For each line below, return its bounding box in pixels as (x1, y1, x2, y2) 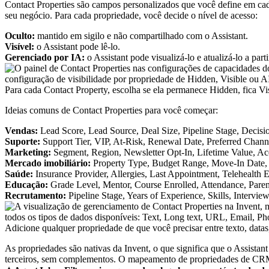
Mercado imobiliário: (5, 157, 91, 168)
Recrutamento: (5, 190, 66, 201)
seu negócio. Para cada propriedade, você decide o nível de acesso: (5, 10, 258, 20)
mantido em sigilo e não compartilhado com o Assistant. (35, 30, 248, 41)
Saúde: (5, 168, 33, 179)
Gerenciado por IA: (5, 52, 85, 62)
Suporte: (5, 136, 40, 147)
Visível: (5, 41, 34, 52)
